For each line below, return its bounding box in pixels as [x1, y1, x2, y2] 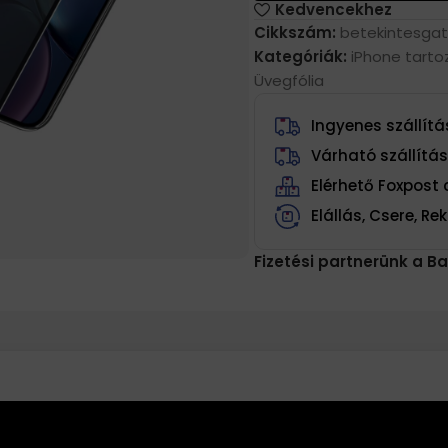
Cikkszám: [253, 21, 340, 43]
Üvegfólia [253, 69, 324, 91]
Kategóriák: [253, 45, 347, 67]
